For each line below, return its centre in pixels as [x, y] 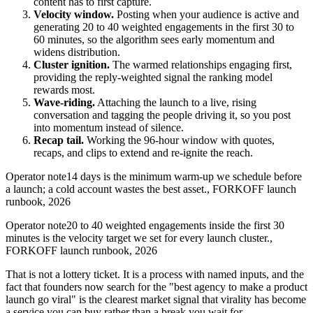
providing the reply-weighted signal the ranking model [153, 77]
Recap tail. [59, 140]
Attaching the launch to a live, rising [176, 102]
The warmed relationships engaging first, [201, 64]
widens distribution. [77, 52]
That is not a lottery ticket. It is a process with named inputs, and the [155, 274]
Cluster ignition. [72, 64]
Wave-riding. [64, 102]
